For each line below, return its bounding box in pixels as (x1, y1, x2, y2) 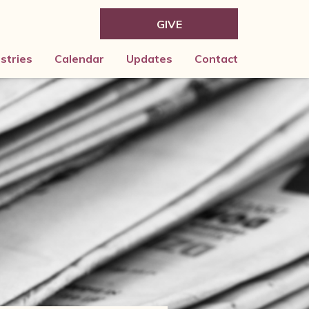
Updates (126, 52, 172, 66)
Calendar (54, 52, 104, 66)
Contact (195, 52, 238, 66)
